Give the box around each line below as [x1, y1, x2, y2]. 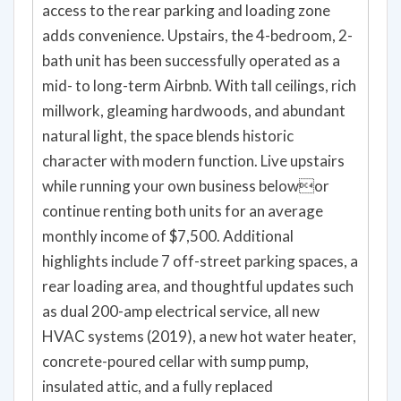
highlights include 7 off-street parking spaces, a [42, 213, 358, 233]
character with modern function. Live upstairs [42, 113, 345, 132]
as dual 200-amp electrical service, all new [42, 263, 320, 283]
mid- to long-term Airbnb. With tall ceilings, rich [42, 38, 356, 57]
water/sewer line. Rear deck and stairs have [42, 363, 331, 383]
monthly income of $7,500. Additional [42, 188, 294, 208]
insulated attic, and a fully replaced [42, 338, 273, 358]
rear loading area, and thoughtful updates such [42, 238, 354, 258]
